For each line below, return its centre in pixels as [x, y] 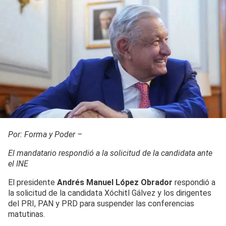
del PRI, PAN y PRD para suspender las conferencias [101, 203]
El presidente [32, 182]
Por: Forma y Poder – [45, 134]
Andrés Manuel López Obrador [114, 182]
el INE [18, 163]
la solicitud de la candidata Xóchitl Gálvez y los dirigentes [110, 193]
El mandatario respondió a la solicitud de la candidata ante [110, 153]
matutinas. [26, 214]
